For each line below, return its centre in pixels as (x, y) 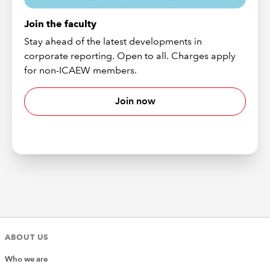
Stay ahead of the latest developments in (113, 41)
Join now (135, 101)
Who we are (26, 259)
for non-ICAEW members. (81, 70)
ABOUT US (27, 237)
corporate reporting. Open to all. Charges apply (130, 55)
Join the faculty (61, 24)
